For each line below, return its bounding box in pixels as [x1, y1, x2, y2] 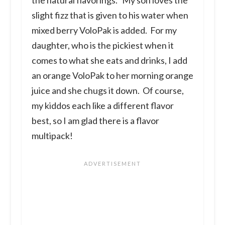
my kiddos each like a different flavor [31, 99, 174, 111]
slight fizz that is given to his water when [31, 9, 188, 21]
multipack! [31, 130, 73, 141]
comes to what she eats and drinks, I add [31, 54, 187, 66]
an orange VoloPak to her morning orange [31, 69, 193, 81]
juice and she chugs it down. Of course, [31, 84, 184, 96]
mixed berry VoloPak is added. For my [31, 24, 177, 36]
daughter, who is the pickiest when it [31, 39, 174, 51]
